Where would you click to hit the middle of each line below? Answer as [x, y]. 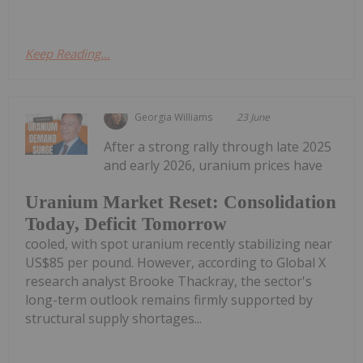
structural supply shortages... [113, 319]
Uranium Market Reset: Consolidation [181, 203]
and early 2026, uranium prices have [214, 165]
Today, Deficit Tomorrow [126, 224]
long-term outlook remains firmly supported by [169, 300]
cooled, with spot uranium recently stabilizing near [179, 244]
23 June [254, 117]
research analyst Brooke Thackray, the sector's [169, 282]
